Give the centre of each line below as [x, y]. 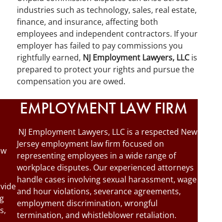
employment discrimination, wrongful [87, 203]
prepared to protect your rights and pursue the [106, 69]
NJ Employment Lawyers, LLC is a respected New [108, 132]
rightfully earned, [50, 57]
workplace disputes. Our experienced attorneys [105, 167]
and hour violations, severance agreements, [99, 191]
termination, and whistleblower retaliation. [97, 215]
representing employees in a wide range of [96, 156]
